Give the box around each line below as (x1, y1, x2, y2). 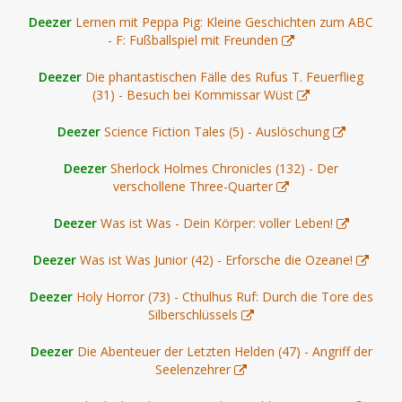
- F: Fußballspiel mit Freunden (108, 31, 278, 49)
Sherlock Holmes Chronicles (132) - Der (110, 160, 338, 178)
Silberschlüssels (148, 306, 238, 324)
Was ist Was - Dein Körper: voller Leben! (100, 214, 333, 232)
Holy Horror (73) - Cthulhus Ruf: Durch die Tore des (75, 288, 373, 306)
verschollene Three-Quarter (113, 178, 273, 196)
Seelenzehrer (155, 361, 231, 379)
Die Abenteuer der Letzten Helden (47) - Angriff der (76, 343, 372, 361)
